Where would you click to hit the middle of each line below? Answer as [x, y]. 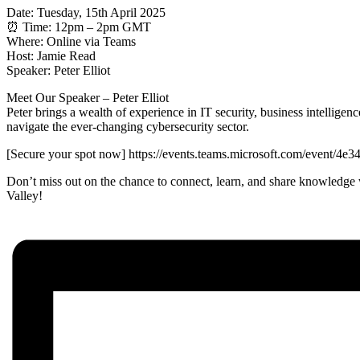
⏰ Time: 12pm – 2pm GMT [79, 27]
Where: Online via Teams [71, 41]
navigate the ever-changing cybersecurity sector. [128, 126]
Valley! [25, 195]
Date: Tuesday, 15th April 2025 [86, 12]
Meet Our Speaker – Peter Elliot [88, 97]
